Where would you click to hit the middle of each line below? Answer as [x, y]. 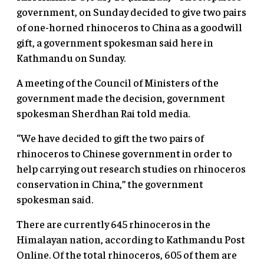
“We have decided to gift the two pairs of [110, 138]
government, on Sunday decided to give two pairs [131, 12]
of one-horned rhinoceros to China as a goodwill [129, 27]
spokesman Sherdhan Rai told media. [103, 113]
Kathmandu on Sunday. [71, 58]
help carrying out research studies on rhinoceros [131, 169]
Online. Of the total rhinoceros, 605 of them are [127, 255]
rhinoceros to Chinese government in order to [124, 153]
